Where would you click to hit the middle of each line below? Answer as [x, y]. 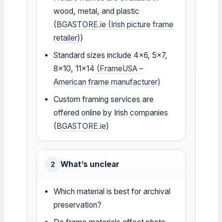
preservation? [78, 205]
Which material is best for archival [112, 191]
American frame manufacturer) [107, 82]
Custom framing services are [104, 99]
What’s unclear [90, 164]
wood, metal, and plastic [97, 11]
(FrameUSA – [120, 68]
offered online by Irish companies [111, 112]
